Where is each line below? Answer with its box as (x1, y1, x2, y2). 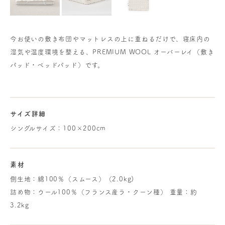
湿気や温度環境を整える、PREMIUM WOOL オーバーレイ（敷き (10, 48, 214, 55)
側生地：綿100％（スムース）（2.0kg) (10, 175, 135, 182)
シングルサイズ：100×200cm (10, 125, 106, 132)
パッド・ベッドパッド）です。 (10, 61, 104, 68)
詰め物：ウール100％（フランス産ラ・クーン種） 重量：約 (10, 188, 197, 195)
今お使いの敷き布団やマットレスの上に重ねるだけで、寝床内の (10, 35, 210, 42)
